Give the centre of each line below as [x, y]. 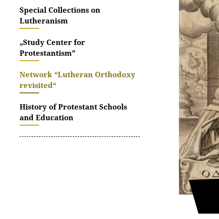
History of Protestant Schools [73, 107]
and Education [46, 117]
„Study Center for [52, 42]
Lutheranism [44, 21]
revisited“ [38, 85]
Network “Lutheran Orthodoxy [77, 74]
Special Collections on [60, 10]
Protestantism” [47, 53]
